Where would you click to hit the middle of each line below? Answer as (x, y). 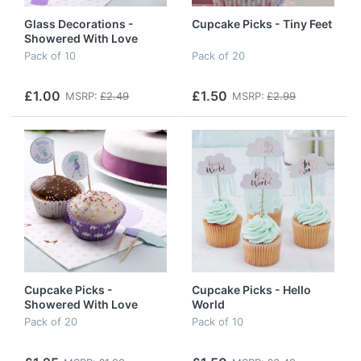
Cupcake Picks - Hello (251, 289)
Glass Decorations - (79, 23)
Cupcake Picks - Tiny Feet (262, 23)
